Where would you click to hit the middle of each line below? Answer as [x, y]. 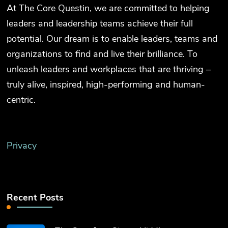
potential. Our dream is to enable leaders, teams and [112, 38]
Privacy [22, 145]
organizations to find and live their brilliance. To [102, 54]
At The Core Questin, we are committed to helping [108, 8]
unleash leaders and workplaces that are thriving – [109, 69]
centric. [21, 99]
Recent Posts [35, 197]
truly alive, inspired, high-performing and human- [106, 84]
